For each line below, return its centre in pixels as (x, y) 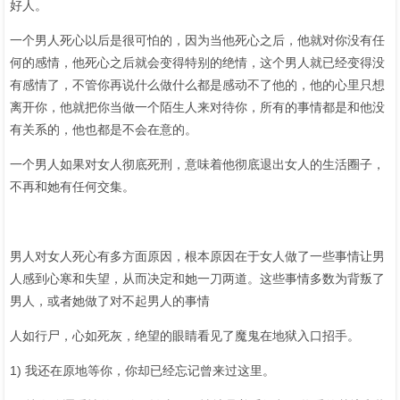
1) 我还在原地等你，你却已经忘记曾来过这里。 (142, 370)
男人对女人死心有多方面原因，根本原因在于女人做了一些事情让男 (197, 256)
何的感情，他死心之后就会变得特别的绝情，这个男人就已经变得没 (197, 62)
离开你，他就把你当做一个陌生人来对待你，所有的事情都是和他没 (197, 107)
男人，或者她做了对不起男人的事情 (110, 300)
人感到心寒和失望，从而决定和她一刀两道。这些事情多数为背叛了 (197, 278)
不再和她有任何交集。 (72, 186)
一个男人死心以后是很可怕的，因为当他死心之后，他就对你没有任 (197, 40)
